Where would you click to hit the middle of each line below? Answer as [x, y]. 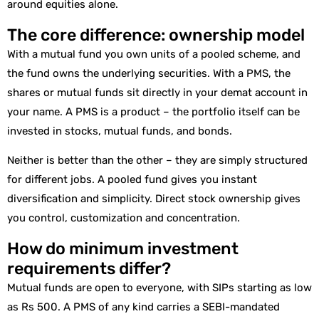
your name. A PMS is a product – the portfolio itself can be [153, 111]
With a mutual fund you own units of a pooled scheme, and [154, 54]
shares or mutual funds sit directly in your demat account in [157, 92]
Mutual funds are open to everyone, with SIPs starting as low [159, 287]
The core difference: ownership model [156, 35]
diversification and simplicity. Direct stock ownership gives [154, 199]
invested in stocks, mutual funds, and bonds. [120, 131]
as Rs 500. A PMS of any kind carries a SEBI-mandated [143, 307]
